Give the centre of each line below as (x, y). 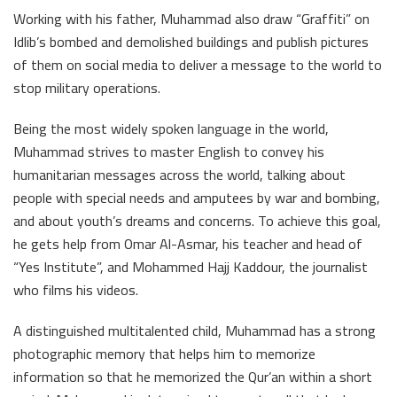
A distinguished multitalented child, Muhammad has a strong (195, 331)
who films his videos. (76, 290)
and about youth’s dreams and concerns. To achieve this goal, (197, 221)
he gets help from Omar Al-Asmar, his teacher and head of (188, 244)
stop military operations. (87, 88)
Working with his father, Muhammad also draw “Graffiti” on (191, 19)
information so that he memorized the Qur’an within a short (193, 377)
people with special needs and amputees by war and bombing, (197, 198)
